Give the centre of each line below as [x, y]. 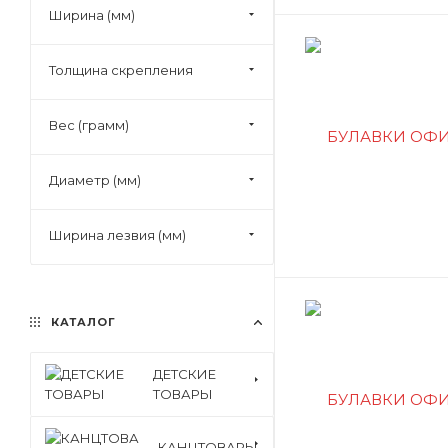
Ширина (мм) [92, 15]
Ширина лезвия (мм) [117, 235]
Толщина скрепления [121, 70]
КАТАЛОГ [81, 322]
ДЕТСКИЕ [184, 374]
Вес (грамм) [89, 125]
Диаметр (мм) [95, 180]
